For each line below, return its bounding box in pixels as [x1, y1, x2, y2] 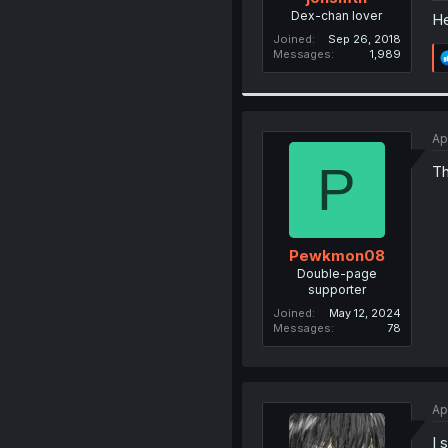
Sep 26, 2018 [327, 31, 401, 46]
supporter [307, 282, 366, 297]
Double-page [296, 266, 377, 281]
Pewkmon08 [288, 246, 385, 265]
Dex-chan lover [291, 7, 383, 23]
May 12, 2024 [328, 306, 401, 320]
